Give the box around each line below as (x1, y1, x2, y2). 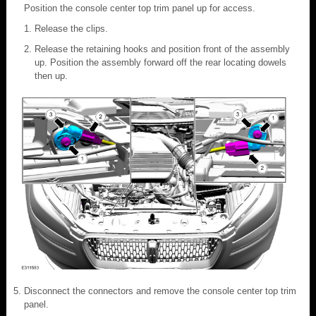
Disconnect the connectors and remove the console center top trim (24, 285, 296, 296)
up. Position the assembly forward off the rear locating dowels (35, 56, 286, 68)
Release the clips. (35, 23, 108, 34)
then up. (35, 70, 68, 81)
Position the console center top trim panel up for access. (24, 2, 255, 13)
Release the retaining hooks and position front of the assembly (35, 43, 290, 54)
